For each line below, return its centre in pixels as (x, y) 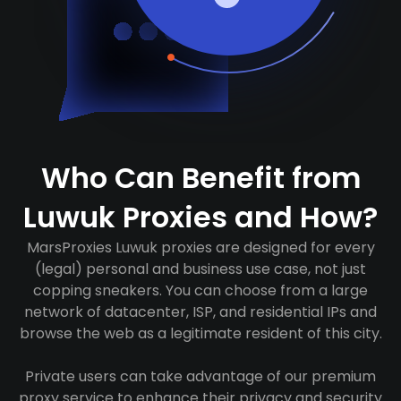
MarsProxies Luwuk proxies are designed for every (200, 247)
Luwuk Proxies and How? (200, 217)
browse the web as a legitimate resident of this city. (200, 333)
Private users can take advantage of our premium (200, 376)
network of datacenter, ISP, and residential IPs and (200, 312)
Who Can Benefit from (200, 178)
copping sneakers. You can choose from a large (200, 290)
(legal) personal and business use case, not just (200, 269)
